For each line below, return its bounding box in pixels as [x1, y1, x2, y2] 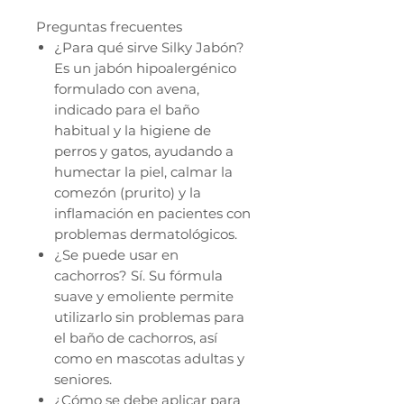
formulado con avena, [54, 80, 199, 98]
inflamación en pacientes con [54, 205, 251, 223]
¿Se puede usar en [54, 246, 179, 264]
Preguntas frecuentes [36, 18, 182, 36]
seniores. [54, 371, 112, 389]
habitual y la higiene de [54, 122, 211, 140]
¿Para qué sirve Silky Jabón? [54, 39, 244, 57]
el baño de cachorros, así [54, 329, 217, 347]
